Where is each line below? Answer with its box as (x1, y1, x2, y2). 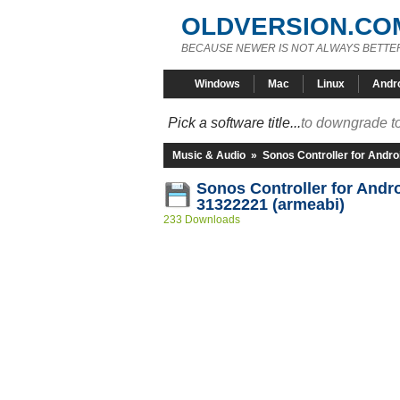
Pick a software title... (168, 115, 301, 130)
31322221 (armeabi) (196, 196, 345, 213)
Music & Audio (172, 149, 246, 162)
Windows (195, 78, 240, 90)
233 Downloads (163, 213, 240, 226)
